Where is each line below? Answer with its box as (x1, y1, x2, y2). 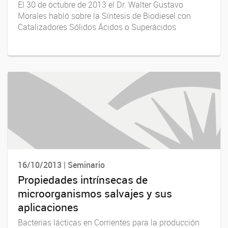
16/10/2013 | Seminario (18, 159, 105, 170)
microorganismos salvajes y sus (18, 186, 172, 201)
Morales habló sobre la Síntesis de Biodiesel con (18, 10, 191, 21)
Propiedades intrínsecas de (18, 173, 148, 187)
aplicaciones (18, 200, 78, 215)
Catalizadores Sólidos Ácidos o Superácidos (18, 21, 176, 33)
